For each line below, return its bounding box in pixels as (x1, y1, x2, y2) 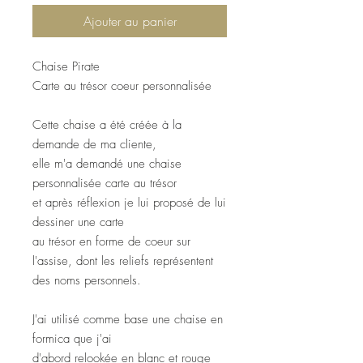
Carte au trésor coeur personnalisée (32, 77, 211, 94)
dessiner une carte (32, 213, 124, 230)
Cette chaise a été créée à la (32, 116, 181, 133)
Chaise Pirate (32, 58, 100, 75)
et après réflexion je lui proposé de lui (32, 194, 226, 211)
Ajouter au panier (83, 11, 177, 30)
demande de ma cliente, (32, 135, 156, 152)
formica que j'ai (32, 330, 112, 347)
